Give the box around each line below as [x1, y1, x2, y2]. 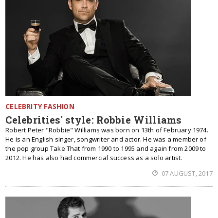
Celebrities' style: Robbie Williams [5, 113, 182, 126]
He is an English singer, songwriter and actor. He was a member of [5, 135, 206, 144]
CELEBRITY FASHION [5, 102, 74, 111]
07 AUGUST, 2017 [160, 169, 213, 178]
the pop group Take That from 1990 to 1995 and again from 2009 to [5, 144, 206, 153]
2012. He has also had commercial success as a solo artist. [5, 153, 182, 162]
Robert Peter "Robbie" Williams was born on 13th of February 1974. [5, 126, 208, 134]
